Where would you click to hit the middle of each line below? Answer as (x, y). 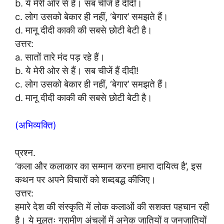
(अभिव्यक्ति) (36, 125)
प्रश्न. (25, 152)
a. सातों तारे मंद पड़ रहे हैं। (60, 57)
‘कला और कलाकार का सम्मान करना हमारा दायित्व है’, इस (108, 166)
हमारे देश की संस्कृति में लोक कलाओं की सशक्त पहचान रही (112, 206)
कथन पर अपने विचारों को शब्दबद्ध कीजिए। (85, 179)
